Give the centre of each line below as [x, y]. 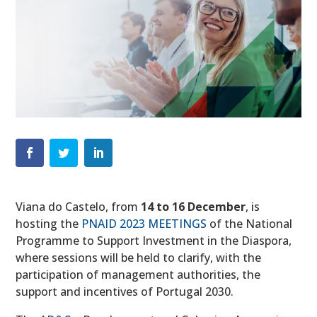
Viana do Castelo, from [79, 207]
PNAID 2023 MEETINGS [144, 224]
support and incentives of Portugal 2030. [125, 292]
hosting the [49, 224]
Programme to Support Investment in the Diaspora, [154, 241]
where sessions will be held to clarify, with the [139, 258]
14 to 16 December [194, 207]
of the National [250, 224]
